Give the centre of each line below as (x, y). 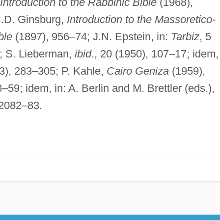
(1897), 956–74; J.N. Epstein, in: (91, 36)
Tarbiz (185, 36)
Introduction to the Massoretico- (141, 19)
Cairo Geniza (137, 71)
